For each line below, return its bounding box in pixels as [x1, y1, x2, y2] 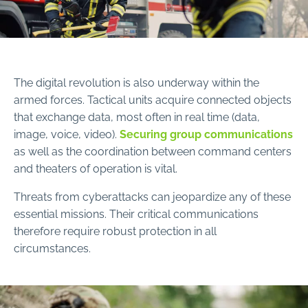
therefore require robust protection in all [14, 223, 217, 239]
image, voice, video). [14, 126, 120, 142]
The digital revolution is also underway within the [14, 74, 259, 90]
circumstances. [14, 240, 91, 256]
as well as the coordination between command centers [14, 143, 291, 159]
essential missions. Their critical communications [14, 206, 258, 221]
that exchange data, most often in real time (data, [14, 109, 260, 124]
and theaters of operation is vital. [14, 160, 177, 176]
